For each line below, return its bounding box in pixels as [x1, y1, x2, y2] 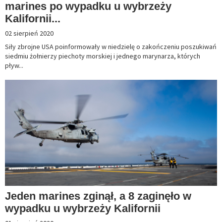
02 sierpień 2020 [5, 29, 54, 38]
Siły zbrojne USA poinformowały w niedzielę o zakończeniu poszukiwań [5, 42, 217, 52]
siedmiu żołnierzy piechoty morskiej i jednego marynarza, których [5, 52, 200, 61]
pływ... [5, 61, 23, 70]
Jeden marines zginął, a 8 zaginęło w [5, 190, 191, 203]
